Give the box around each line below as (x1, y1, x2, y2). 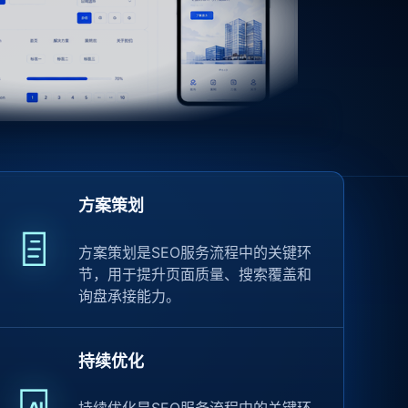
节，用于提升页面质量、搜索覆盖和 (78, 265, 312, 283)
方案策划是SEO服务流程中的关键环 (78, 243, 312, 261)
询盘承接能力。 (78, 287, 181, 305)
